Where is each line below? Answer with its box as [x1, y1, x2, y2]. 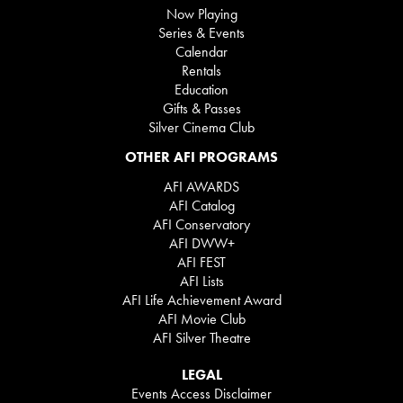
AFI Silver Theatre [152, 328, 251, 348]
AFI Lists [179, 272, 224, 291]
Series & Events [158, 23, 245, 43]
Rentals [182, 61, 221, 81]
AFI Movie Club [157, 309, 246, 329]
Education [175, 80, 228, 100]
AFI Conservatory [153, 215, 250, 235]
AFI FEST [177, 253, 226, 273]
